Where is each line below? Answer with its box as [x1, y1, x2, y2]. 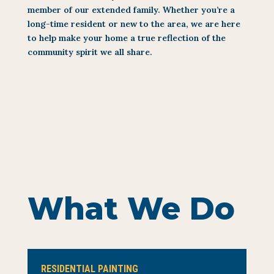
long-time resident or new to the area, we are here [27, 18, 240, 29]
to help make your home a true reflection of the [27, 32, 226, 43]
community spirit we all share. [27, 46, 152, 57]
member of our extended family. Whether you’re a [27, 4, 235, 15]
